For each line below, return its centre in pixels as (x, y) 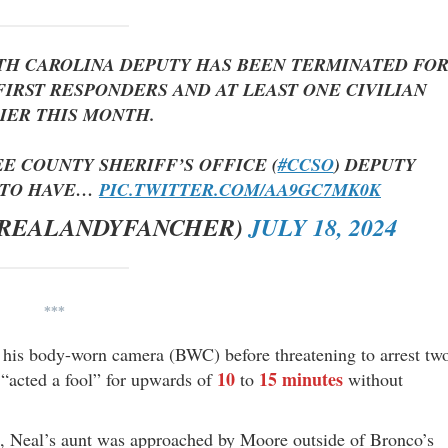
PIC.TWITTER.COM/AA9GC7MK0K (240, 190)
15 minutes (301, 379)
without (373, 379)
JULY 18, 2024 (323, 227)
